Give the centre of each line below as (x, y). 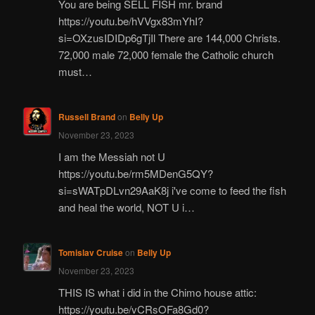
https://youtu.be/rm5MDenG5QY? (135, 173)
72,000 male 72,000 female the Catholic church (166, 55)
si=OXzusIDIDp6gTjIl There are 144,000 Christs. (169, 38)
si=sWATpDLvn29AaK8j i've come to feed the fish (172, 190)
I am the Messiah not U (111, 156)
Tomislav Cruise (90, 253)
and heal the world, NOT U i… (126, 207)
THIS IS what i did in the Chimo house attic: (157, 292)
